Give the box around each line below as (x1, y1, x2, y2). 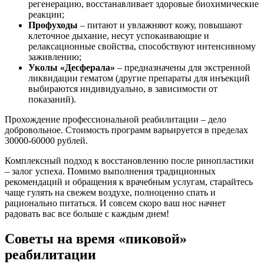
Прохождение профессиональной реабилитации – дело (5, 114, 226, 125)
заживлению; (28, 52, 81, 62)
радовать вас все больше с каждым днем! (5, 209, 169, 219)
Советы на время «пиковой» (5, 231, 187, 247)
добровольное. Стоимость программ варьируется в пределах (5, 125, 248, 136)
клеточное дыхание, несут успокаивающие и (28, 31, 209, 41)
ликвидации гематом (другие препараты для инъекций (28, 73, 250, 84)
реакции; (28, 9, 64, 20)
